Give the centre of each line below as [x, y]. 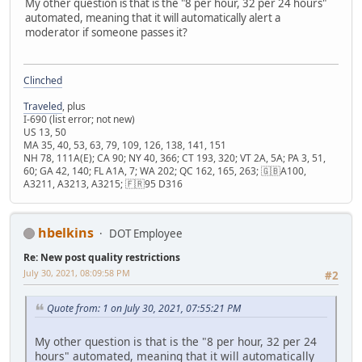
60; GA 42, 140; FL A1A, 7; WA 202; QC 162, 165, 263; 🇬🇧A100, [165, 170]
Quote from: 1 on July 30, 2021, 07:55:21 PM [144, 308]
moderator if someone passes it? [106, 33]
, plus [74, 106]
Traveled [43, 106]
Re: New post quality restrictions [102, 257]
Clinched [43, 80]
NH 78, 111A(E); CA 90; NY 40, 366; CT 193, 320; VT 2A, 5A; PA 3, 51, [175, 158]
